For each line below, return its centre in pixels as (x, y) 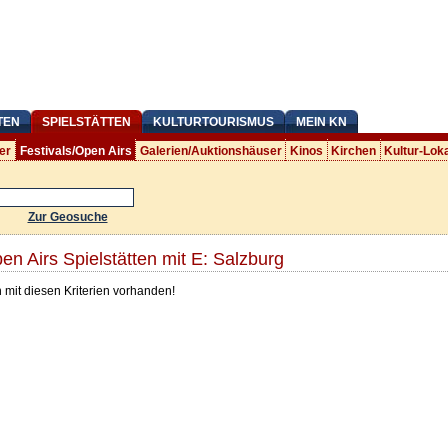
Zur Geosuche (67, 216)
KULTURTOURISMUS (213, 122)
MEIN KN (321, 122)
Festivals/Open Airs (75, 150)
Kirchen (354, 150)
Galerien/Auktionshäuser (210, 150)
